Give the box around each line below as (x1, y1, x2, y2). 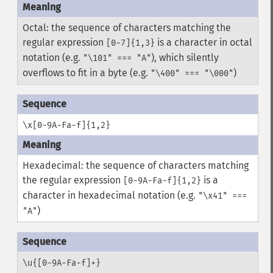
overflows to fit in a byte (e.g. (22, 67, 151, 79)
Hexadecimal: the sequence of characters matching (22, 160, 249, 171)
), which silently (151, 52, 219, 63)
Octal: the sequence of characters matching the (22, 22, 231, 34)
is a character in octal (154, 37, 252, 48)
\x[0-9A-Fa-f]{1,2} (22, 120, 110, 130)
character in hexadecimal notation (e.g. (22, 190, 198, 201)
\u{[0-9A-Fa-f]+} (22, 258, 101, 268)
